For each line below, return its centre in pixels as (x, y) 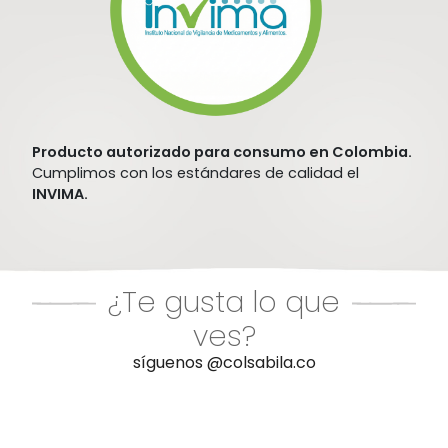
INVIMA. (60, 194)
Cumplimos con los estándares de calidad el (195, 173)
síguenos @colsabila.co (224, 362)
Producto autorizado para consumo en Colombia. (222, 152)
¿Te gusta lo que (224, 302)
